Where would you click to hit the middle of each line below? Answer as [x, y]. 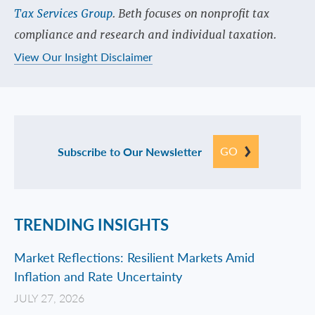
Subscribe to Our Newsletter [130, 152]
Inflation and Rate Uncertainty [98, 276]
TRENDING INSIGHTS [91, 225]
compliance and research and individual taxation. [145, 35]
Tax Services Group [63, 14]
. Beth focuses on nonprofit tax [191, 14]
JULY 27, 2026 [49, 298]
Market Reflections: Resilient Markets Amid [134, 257]
